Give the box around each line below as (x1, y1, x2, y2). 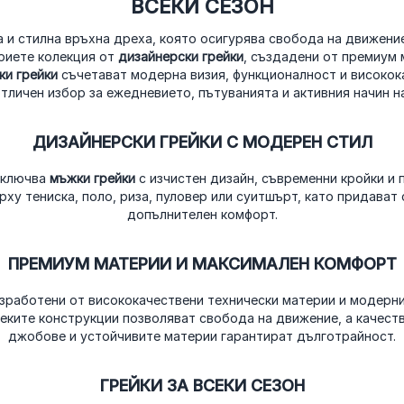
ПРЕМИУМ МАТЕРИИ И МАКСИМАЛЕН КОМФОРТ (7, 253, 397, 273)
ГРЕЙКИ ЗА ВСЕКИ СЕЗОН (99, 375, 305, 395)
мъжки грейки (49, 170, 135, 186)
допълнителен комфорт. (126, 206, 278, 222)
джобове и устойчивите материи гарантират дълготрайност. (8, 327, 396, 344)
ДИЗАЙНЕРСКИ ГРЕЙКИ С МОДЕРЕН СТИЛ (32, 132, 372, 151)
